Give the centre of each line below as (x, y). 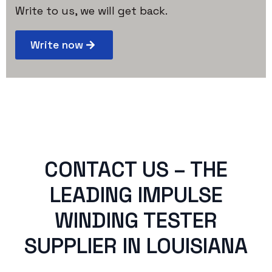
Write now (57, 44)
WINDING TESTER (136, 220)
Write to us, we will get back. (91, 10)
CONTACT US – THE (136, 169)
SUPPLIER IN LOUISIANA (136, 246)
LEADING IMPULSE (136, 195)
